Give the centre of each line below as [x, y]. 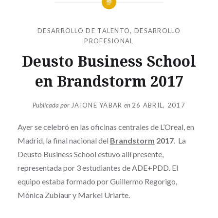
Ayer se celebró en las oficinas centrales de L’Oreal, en [106, 127]
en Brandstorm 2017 [109, 81]
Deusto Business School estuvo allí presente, [90, 154]
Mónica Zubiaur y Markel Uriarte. [73, 195]
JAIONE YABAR [97, 105]
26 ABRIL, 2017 [158, 105]
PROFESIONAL [109, 41]
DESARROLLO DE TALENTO [84, 30]
